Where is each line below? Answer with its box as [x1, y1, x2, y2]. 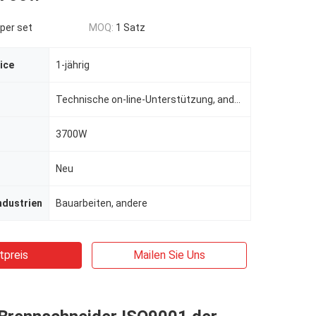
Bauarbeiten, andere [56, 197, 147, 209]
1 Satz [116, 22, 145, 33]
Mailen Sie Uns [133, 248, 205, 262]
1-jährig [56, 59, 90, 71]
